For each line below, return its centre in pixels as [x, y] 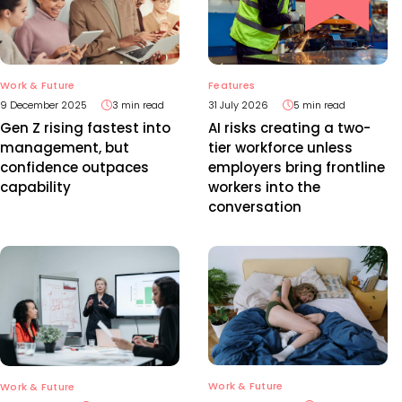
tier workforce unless [280, 148]
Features [232, 86]
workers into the [264, 188]
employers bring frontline [297, 168]
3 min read [138, 105]
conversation [255, 207]
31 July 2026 [238, 105]
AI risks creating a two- [289, 128]
